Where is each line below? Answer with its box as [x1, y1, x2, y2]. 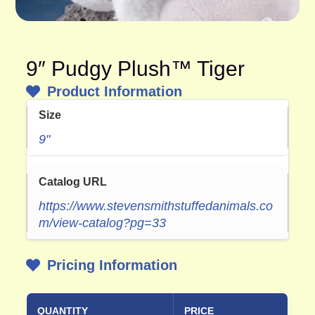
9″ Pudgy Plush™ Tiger [26, 56, 245, 80]
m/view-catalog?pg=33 [39, 215, 167, 230]
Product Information [47, 83, 183, 99]
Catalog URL [39, 175, 108, 188]
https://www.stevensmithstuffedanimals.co [39, 198, 274, 213]
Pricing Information [47, 257, 178, 273]
